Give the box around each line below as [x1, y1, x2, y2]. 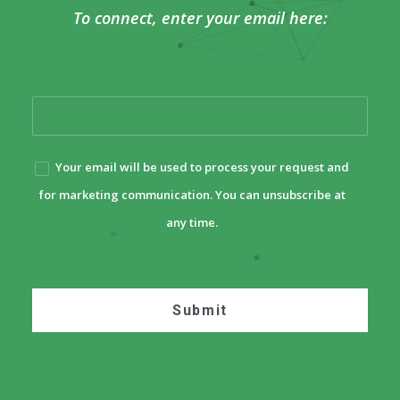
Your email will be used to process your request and [54, 159, 349, 175]
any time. [166, 214, 218, 230]
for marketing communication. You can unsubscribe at [38, 187, 346, 203]
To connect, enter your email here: [72, 7, 328, 29]
